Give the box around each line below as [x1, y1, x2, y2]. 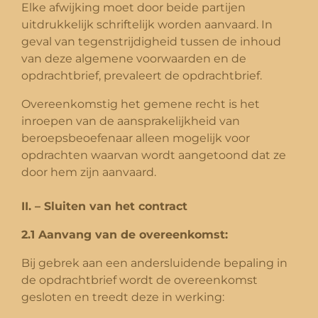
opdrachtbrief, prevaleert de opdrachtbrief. [21, 68, 262, 82]
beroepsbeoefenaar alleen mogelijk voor [21, 131, 250, 145]
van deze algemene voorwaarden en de [21, 51, 246, 65]
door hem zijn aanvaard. [21, 165, 156, 179]
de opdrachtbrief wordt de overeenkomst [21, 273, 258, 287]
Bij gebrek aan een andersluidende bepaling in [21, 256, 287, 270]
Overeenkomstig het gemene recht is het [21, 97, 260, 111]
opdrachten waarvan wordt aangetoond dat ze [21, 148, 286, 162]
